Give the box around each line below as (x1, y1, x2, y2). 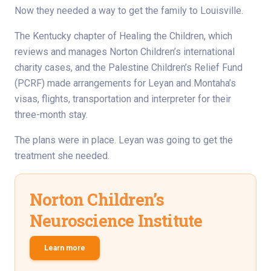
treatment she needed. (15, 149, 109, 162)
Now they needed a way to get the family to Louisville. (15, 4, 243, 16)
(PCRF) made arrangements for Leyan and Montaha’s (15, 77, 236, 89)
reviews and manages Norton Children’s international (15, 45, 235, 57)
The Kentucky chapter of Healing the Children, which (15, 30, 232, 42)
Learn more (44, 243, 85, 252)
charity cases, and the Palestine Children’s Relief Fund (15, 61, 243, 73)
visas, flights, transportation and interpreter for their (15, 93, 231, 105)
